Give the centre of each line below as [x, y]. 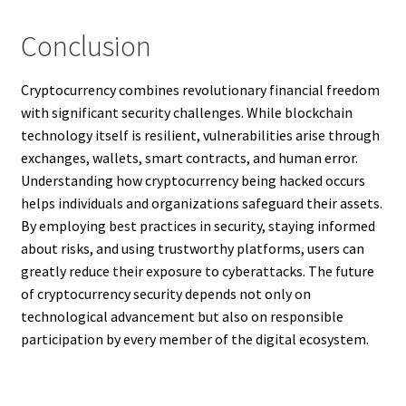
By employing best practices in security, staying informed [198, 226]
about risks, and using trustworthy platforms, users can [192, 249]
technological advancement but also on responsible [182, 317]
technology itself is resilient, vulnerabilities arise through [200, 135]
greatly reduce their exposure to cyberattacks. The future [197, 271]
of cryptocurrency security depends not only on [165, 294]
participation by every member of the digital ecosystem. [194, 339]
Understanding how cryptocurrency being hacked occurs [193, 181]
